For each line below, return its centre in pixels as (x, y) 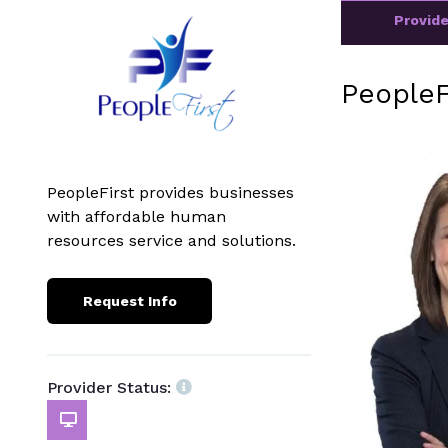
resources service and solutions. (171, 240)
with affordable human (136, 216)
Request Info (129, 300)
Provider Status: (109, 387)
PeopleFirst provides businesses (170, 192)
